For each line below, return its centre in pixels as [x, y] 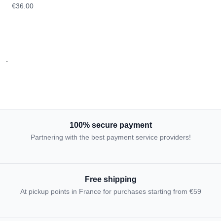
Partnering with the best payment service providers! [110, 137]
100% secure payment [110, 125]
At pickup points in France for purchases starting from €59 [110, 191]
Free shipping [110, 179]
